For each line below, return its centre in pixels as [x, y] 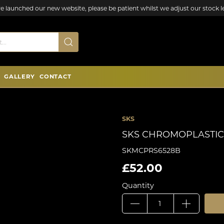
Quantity [138, 185]
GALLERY [19, 76]
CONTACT [55, 76]
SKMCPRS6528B [151, 150]
